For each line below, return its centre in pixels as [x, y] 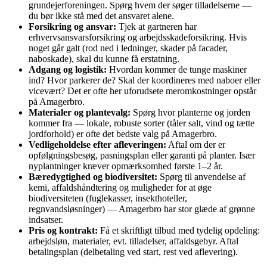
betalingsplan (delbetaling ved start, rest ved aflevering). [133, 252]
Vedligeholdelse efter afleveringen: [97, 145]
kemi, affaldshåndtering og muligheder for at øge [120, 188]
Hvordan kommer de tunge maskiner [177, 70]
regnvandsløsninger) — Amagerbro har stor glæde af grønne [142, 209]
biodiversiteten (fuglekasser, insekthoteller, [108, 198]
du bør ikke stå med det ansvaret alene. [101, 16]
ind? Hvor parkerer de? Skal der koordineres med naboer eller [145, 80]
